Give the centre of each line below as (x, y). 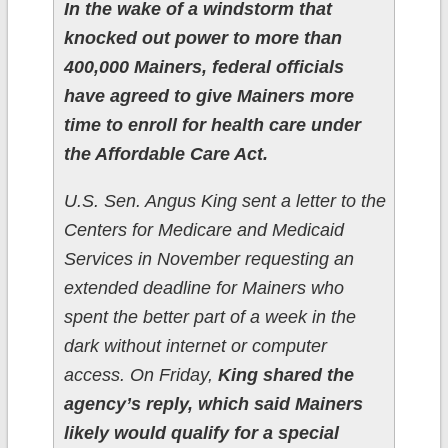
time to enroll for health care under (212, 125)
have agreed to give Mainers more (208, 96)
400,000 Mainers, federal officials (203, 67)
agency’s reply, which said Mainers (213, 404)
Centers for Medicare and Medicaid (203, 230)
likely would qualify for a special (201, 433)
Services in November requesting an (208, 259)
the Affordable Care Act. (165, 154)
